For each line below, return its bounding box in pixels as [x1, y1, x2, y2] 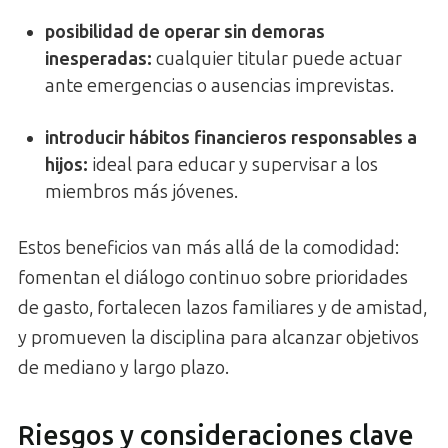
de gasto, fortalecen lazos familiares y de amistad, [18, 297, 427, 320]
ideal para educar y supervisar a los [88, 154, 378, 177]
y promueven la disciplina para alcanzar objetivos [18, 327, 419, 350]
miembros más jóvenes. [45, 181, 238, 204]
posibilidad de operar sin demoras [45, 21, 325, 44]
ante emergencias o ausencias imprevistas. [45, 75, 394, 98]
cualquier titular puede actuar [152, 48, 402, 71]
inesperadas [45, 48, 147, 71]
